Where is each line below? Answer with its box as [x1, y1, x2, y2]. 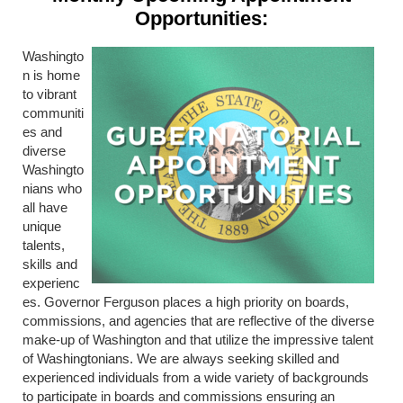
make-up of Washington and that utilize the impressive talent [22, 331, 373, 347]
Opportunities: [135, 6, 268, 30]
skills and [22, 255, 77, 272]
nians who [22, 180, 82, 196]
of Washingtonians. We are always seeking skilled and [22, 350, 339, 366]
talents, [22, 237, 65, 253]
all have [22, 199, 67, 215]
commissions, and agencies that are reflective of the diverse [22, 312, 374, 328]
